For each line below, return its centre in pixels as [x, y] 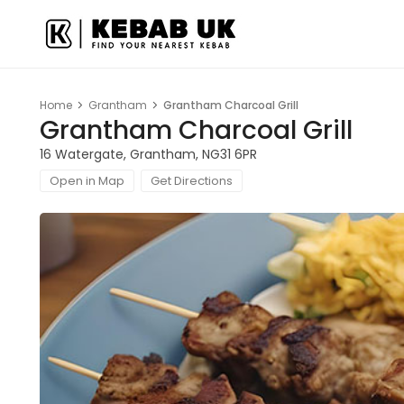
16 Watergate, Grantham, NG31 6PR [148, 154]
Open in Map [87, 181]
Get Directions [192, 181]
